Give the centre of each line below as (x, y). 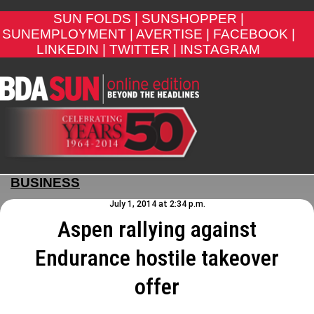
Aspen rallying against (157, 229)
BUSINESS (45, 182)
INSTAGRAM (220, 49)
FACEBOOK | (254, 34)
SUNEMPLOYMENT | (67, 34)
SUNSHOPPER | (192, 19)
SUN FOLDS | (95, 19)
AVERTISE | (172, 34)
